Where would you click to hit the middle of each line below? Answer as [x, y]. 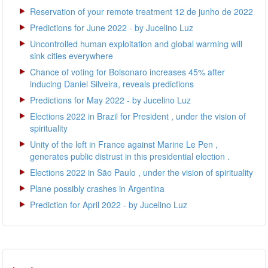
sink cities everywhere [71, 56]
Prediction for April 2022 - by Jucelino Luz [109, 205]
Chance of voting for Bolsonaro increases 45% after [127, 72]
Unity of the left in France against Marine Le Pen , [124, 144]
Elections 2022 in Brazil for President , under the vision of [138, 116]
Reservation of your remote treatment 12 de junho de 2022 [141, 11]
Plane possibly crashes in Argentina [97, 188]
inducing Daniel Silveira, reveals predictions [112, 84]
